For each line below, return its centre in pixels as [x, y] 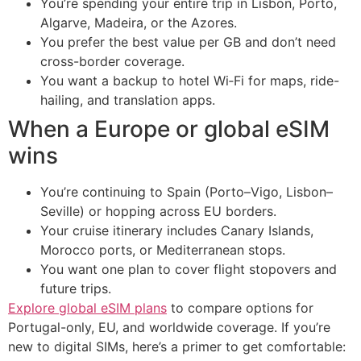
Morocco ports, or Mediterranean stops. [163, 249]
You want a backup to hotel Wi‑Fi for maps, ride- [190, 80]
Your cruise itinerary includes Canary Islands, [177, 230]
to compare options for [240, 307]
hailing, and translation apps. [128, 100]
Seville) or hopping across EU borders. [158, 211]
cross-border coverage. [112, 61]
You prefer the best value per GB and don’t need [188, 41]
